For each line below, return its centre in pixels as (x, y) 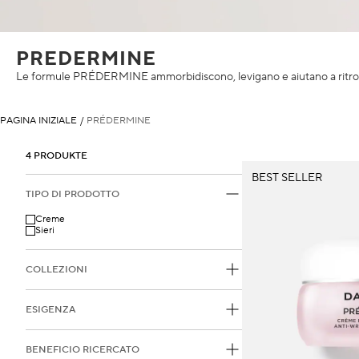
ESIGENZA (51, 309)
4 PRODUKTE (56, 155)
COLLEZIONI (56, 269)
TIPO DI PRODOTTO (73, 194)
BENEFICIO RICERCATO (83, 349)
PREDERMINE (86, 58)
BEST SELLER (287, 177)
